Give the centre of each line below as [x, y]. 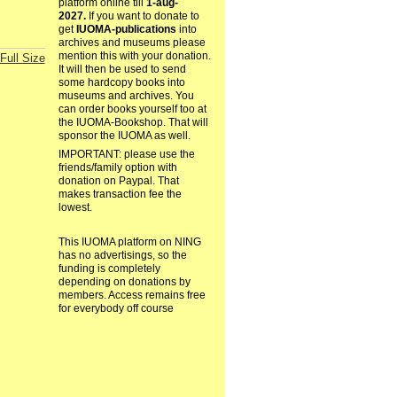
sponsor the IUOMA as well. [124, 136]
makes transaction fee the [120, 195]
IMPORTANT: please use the [126, 155]
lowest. [75, 208]
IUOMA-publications [126, 30]
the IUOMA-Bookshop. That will [133, 123]
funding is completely [109, 269]
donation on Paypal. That [118, 181]
